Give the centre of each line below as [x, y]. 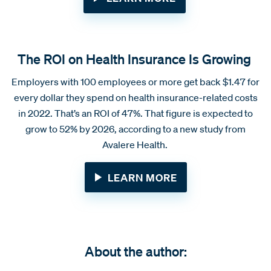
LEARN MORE [142, 177]
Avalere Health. [135, 144]
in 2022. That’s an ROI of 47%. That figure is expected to [135, 113]
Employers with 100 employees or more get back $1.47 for [135, 81]
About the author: [135, 251]
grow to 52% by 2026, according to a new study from [135, 129]
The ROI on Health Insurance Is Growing [135, 58]
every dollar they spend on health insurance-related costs [135, 97]
